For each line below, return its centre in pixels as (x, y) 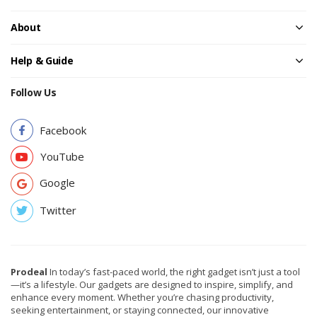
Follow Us (34, 93)
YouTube (62, 157)
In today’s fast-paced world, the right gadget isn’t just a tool (174, 272)
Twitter (58, 211)
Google (57, 183)
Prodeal (29, 272)
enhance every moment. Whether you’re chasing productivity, (142, 298)
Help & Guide (42, 61)
